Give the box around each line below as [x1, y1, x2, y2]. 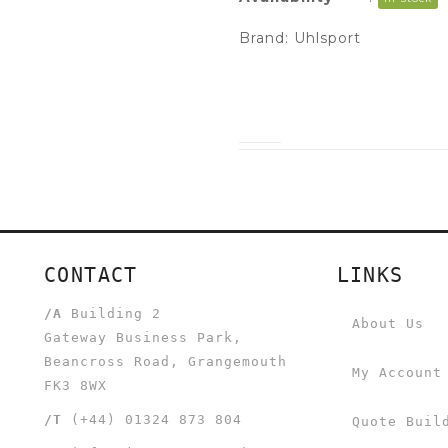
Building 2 [62, 305, 161, 321]
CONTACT [44, 262, 138, 287]
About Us [351, 315, 424, 331]
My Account [351, 364, 442, 380]
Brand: [239, 28, 294, 47]
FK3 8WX [44, 377, 107, 393]
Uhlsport [294, 28, 361, 47]
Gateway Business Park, [44, 329, 242, 345]
